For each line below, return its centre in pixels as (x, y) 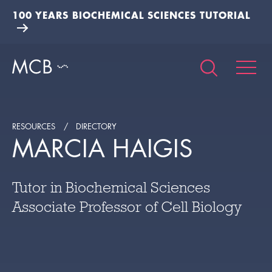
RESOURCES (34, 126)
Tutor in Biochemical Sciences (111, 188)
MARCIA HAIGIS (102, 149)
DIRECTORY (96, 126)
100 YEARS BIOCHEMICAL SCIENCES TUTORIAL (131, 15)
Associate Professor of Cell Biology (127, 207)
